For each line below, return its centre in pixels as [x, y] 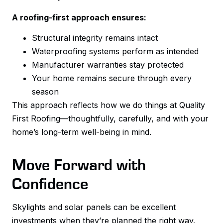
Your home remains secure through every [112, 78]
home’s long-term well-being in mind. [82, 132]
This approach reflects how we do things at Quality [109, 105]
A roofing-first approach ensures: [79, 17]
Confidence [50, 183]
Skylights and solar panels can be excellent [94, 207]
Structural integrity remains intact [95, 38]
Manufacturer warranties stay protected [108, 65]
